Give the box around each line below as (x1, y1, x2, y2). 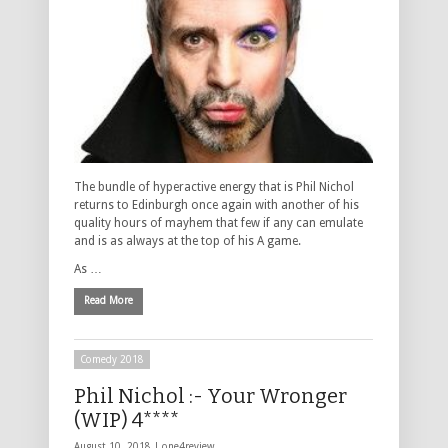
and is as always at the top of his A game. (74, 233, 301, 248)
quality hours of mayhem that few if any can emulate (74, 215, 363, 230)
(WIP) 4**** (74, 408, 179, 433)
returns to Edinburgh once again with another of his (74, 197, 359, 212)
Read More (84, 294, 133, 306)
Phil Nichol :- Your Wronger (74, 384, 347, 409)
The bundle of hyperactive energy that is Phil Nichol (74, 179, 354, 194)
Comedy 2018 (80, 354, 144, 366)
